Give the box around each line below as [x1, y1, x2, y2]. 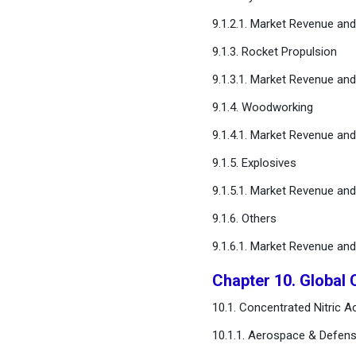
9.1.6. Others [211, 211, 277, 226]
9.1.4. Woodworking [211, 100, 313, 114]
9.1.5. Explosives [211, 156, 296, 170]
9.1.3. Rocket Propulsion [211, 44, 337, 59]
